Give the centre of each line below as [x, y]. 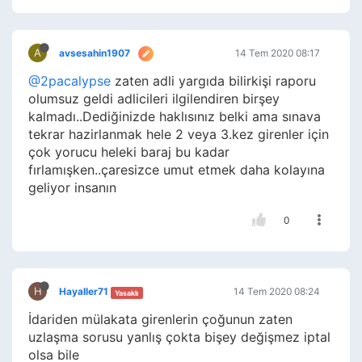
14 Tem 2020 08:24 [277, 292]
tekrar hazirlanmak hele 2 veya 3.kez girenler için [179, 135]
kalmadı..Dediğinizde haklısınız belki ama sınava [175, 117]
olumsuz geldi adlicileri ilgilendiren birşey [154, 99]
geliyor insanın [72, 188]
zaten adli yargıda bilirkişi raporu [213, 81]
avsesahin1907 [95, 53]
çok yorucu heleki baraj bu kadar [129, 152]
